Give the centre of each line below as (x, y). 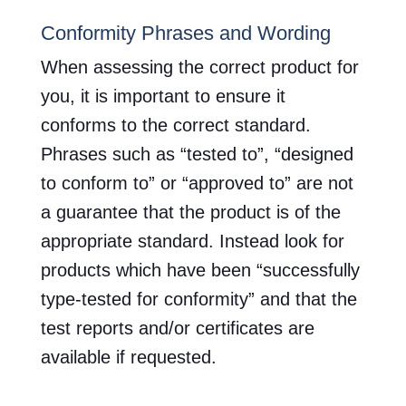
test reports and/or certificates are (177, 328)
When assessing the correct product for (199, 67)
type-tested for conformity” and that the (198, 299)
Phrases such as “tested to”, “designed (197, 154)
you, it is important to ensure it (163, 96)
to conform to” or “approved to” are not (197, 183)
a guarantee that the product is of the (190, 212)
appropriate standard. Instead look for (192, 241)
